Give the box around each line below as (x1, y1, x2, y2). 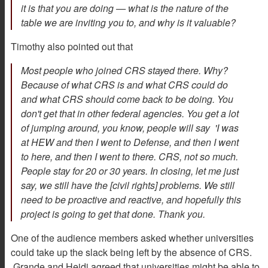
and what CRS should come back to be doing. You (21, 92, 233, 106)
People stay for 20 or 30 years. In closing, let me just (21, 164, 239, 178)
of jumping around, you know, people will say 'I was (21, 121, 239, 135)
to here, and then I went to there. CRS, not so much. (21, 150, 238, 164)
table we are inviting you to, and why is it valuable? (21, 16, 236, 30)
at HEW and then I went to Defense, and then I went (21, 135, 239, 150)
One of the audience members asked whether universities (11, 231, 254, 245)
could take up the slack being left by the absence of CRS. (11, 245, 252, 260)
